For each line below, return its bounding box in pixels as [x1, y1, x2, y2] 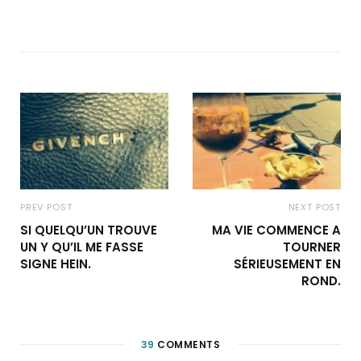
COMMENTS [154, 338, 221, 351]
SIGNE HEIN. [20, 255, 91, 272]
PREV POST [20, 201, 73, 214]
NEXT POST [288, 201, 341, 214]
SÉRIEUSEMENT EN [234, 255, 341, 272]
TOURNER [283, 239, 341, 255]
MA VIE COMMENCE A [212, 222, 341, 239]
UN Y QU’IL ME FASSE [20, 239, 143, 255]
